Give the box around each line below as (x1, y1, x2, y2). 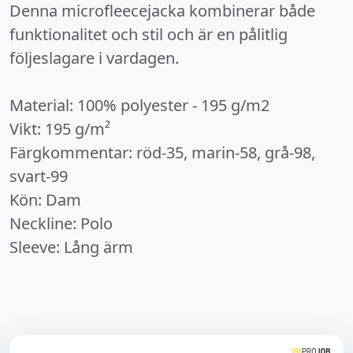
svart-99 (9, 165, 68, 187)
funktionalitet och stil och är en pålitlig (9, 24, 288, 45)
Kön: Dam (9, 189, 81, 210)
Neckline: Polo (9, 213, 113, 234)
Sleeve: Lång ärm (9, 236, 133, 258)
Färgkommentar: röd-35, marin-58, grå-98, (9, 142, 315, 163)
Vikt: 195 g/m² (9, 118, 110, 139)
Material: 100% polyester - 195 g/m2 (9, 95, 269, 116)
